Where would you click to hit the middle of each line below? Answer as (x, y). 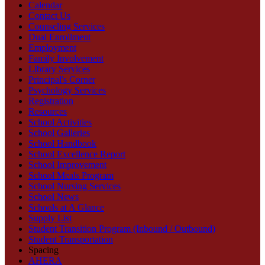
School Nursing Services (75, 186)
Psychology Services (67, 90)
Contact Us (49, 16)
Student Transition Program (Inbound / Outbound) (122, 229)
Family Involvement (66, 58)
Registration (51, 101)
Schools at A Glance (66, 207)
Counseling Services (67, 26)
